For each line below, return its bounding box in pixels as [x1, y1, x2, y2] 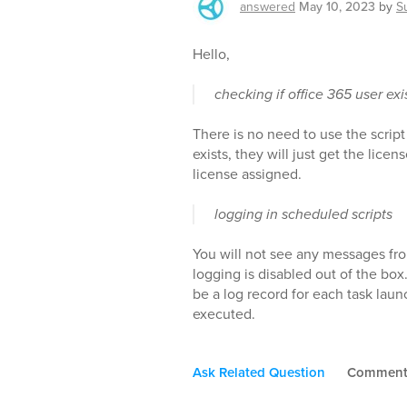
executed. [193, 303, 255, 325]
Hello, [193, 44, 230, 65]
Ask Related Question [193, 362, 325, 383]
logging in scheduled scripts [214, 203, 392, 225]
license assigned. [193, 164, 302, 185]
